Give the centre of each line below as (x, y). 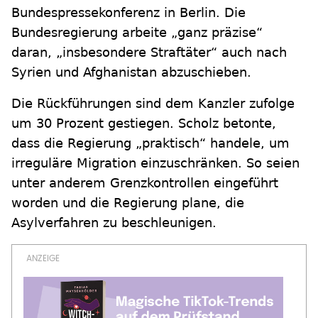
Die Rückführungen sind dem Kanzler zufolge (153, 103)
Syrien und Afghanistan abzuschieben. (131, 72)
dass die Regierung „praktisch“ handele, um (150, 143)
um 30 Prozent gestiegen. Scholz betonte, (144, 123)
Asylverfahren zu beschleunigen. (114, 223)
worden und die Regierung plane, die (128, 203)
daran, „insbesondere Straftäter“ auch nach (149, 52)
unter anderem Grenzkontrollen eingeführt (145, 183)
